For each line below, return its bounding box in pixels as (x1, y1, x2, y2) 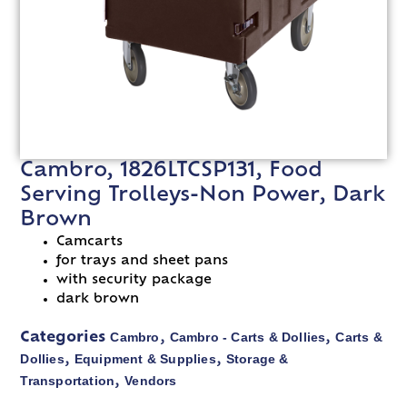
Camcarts (56, 234, 124, 249)
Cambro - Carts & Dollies (169, 329, 326, 344)
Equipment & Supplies (74, 351, 216, 366)
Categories (20, 330, 106, 345)
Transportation (20, 372, 115, 388)
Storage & (225, 351, 289, 366)
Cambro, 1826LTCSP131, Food (20, 160, 323, 182)
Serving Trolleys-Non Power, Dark (20, 184, 386, 206)
